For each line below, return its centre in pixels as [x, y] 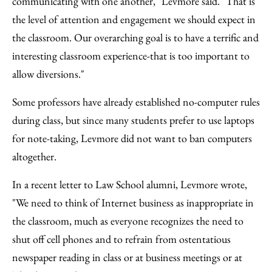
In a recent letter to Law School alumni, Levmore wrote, [130, 184]
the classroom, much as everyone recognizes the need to [128, 221]
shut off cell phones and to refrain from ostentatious [121, 239]
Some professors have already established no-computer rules [136, 102]
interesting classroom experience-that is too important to [131, 56]
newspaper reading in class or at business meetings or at [127, 257]
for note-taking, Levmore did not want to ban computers [132, 138]
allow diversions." [48, 74]
